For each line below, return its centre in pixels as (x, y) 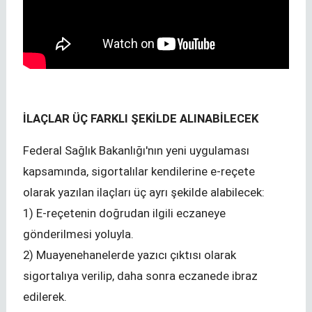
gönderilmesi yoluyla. (78, 234)
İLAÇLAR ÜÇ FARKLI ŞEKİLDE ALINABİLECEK (141, 118)
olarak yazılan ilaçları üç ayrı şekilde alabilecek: (144, 193)
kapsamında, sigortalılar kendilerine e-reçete (139, 172)
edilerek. (45, 297)
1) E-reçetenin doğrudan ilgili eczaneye (124, 213)
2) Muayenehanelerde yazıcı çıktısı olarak (130, 255)
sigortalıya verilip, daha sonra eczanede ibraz (140, 276)
